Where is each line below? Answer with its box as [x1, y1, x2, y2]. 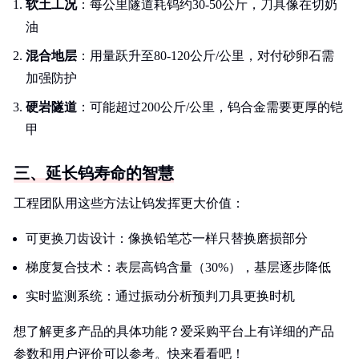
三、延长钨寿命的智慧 [14, 164, 174, 182]
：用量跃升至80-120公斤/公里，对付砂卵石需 [77, 49, 334, 63]
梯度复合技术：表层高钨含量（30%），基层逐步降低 [26, 260, 331, 274]
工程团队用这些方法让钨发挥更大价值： [14, 196, 244, 210]
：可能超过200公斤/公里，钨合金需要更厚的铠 [77, 100, 343, 114]
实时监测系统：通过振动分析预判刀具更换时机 [26, 289, 295, 303]
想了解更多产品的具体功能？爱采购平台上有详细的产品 [14, 325, 334, 338]
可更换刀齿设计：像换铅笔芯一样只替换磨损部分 [26, 232, 308, 245]
